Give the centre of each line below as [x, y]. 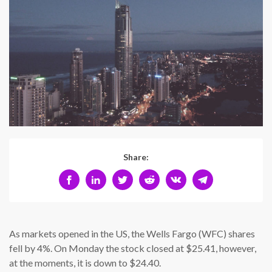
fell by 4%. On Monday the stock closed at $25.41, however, [133, 248]
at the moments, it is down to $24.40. [85, 263]
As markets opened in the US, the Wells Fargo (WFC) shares [132, 234]
